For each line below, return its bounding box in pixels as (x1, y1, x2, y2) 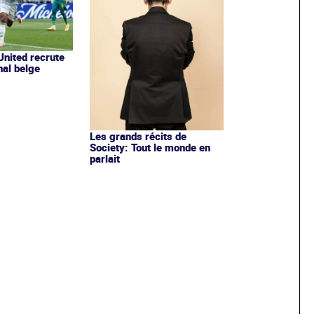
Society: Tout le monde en (89, 139, 210, 154)
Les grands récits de (89, 128, 186, 143)
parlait (89, 151, 120, 165)
